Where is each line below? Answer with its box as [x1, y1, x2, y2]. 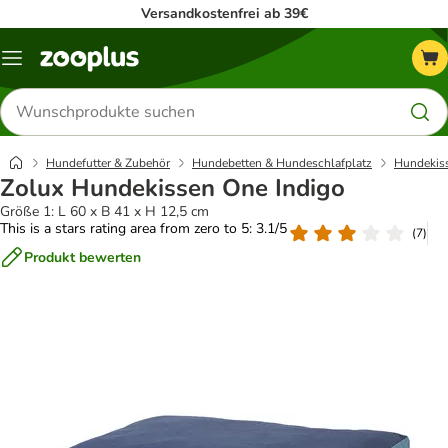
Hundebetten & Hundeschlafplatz [192, 155, 372, 171]
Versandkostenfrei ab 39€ [140, 4, 308, 23]
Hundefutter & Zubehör [46, 155, 170, 171]
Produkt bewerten [24, 247, 141, 267]
